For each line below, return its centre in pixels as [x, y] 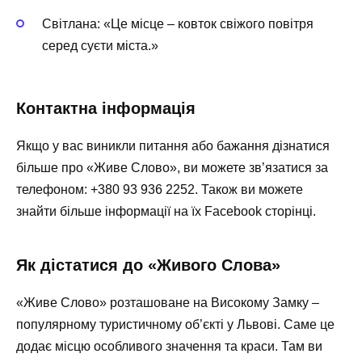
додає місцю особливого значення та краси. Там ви [169, 346]
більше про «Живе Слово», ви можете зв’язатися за [172, 167]
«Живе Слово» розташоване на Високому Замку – [168, 302]
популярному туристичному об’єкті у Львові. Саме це [175, 324]
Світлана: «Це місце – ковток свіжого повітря [178, 23]
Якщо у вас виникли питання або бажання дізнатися [173, 145]
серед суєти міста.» [100, 45]
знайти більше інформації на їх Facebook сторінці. [166, 211]
